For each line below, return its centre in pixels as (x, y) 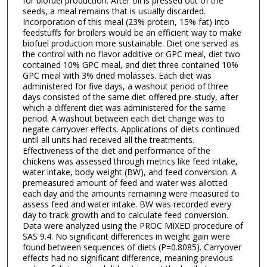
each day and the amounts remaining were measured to (131, 193)
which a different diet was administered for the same (124, 107)
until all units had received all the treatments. (108, 139)
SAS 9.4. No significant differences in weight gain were (126, 236)
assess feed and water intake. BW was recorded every (127, 204)
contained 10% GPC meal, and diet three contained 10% (130, 64)
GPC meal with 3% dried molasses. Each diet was (117, 75)
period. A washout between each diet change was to (123, 118)
